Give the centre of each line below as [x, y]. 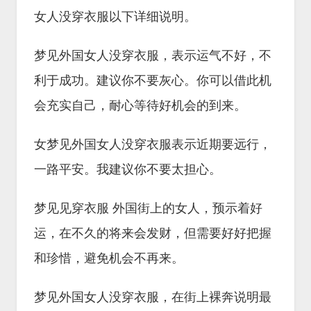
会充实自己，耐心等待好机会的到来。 [140, 106]
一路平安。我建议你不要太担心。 [128, 169]
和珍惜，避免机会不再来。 [109, 258]
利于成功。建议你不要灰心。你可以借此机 [153, 81]
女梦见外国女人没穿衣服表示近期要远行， [153, 144]
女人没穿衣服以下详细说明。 [115, 17]
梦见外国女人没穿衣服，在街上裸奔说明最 [153, 297]
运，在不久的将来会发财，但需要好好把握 [153, 233]
